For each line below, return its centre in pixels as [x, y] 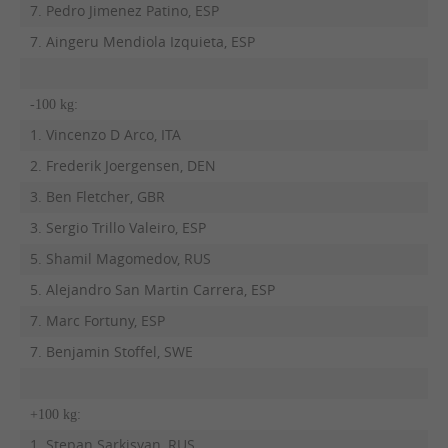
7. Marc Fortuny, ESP [97, 320]
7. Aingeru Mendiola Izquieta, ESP [142, 41]
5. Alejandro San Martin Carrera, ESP [152, 289]
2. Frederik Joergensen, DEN [122, 165]
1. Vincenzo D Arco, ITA [105, 134]
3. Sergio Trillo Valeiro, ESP [117, 227]
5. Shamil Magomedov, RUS [120, 258]
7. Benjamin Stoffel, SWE [111, 351]
